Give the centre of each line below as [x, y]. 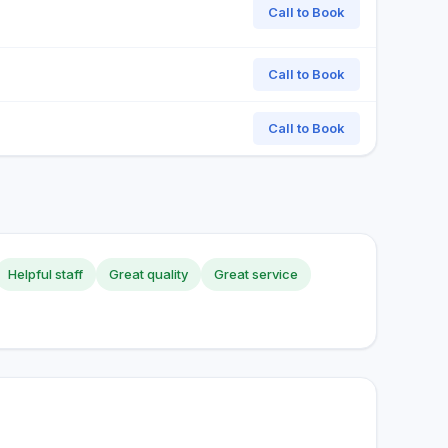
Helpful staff [45, 274]
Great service [256, 274]
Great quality [148, 274]
